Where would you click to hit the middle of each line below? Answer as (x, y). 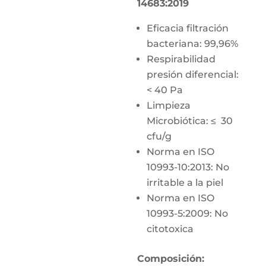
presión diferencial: (193, 75)
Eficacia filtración (188, 28)
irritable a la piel (185, 183)
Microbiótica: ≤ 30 (190, 121)
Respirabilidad (181, 59)
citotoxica (170, 229)
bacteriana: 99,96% (193, 44)
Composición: (171, 259)
